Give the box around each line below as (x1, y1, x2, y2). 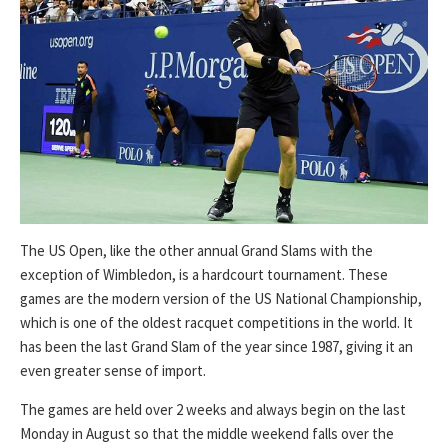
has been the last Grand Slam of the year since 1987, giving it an (20, 337, 413, 357)
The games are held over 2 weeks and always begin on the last (20, 400, 406, 420)
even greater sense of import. (20, 361, 206, 381)
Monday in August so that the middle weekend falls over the (20, 424, 394, 444)
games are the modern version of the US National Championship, (20, 289, 422, 309)
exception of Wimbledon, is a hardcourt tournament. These (20, 265, 388, 285)
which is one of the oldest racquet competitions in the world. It (20, 313, 413, 333)
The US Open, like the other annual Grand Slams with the (20, 241, 373, 261)
